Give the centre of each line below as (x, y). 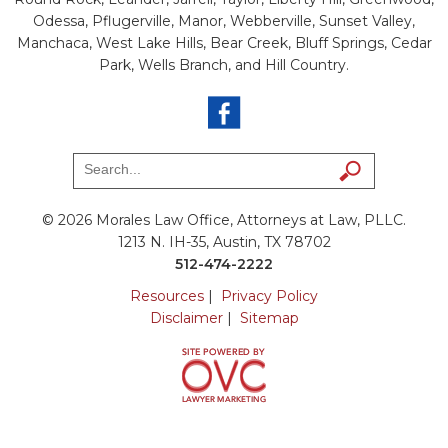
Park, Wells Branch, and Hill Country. (224, 64)
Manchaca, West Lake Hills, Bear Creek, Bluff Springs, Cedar (224, 42)
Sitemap (269, 317)
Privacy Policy (269, 295)
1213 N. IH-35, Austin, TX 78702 (224, 241)
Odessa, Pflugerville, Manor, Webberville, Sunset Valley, (224, 20)
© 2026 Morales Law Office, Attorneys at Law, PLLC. (224, 219)
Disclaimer (186, 317)
